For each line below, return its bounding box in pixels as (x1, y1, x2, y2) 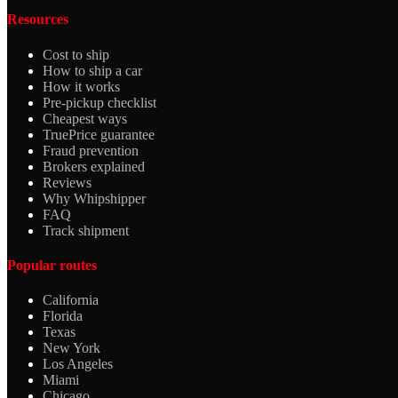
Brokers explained (43, 158, 145, 174)
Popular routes (7, 257, 97, 273)
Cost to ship (43, 46, 109, 62)
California (43, 292, 99, 308)
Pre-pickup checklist (43, 94, 156, 110)
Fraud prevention (43, 142, 139, 158)
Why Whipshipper (43, 190, 146, 206)
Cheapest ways (43, 110, 127, 126)
